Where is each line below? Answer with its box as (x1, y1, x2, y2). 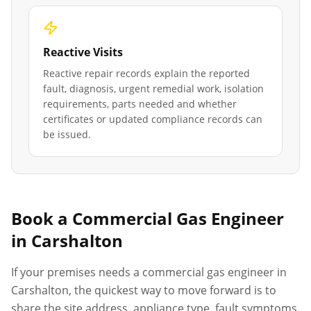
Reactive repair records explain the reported (43, 67, 250, 80)
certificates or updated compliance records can (43, 112, 262, 126)
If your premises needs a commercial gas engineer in (11, 264, 287, 280)
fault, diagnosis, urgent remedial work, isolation (43, 82, 264, 95)
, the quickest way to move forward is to (69, 283, 276, 298)
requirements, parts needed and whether (43, 97, 237, 110)
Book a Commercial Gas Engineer (11, 207, 284, 230)
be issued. (43, 128, 91, 141)
